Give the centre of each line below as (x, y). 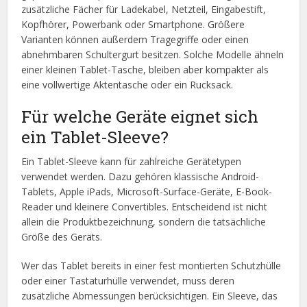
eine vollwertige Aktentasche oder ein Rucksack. (127, 85)
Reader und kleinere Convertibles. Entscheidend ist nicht (145, 207)
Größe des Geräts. (62, 237)
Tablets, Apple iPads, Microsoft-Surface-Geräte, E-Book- (147, 192)
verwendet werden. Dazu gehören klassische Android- (140, 177)
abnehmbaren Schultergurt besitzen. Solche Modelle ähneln (153, 55)
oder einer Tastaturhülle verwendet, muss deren (128, 281)
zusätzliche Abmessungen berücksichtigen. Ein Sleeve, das (150, 296)
